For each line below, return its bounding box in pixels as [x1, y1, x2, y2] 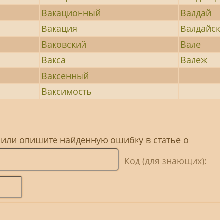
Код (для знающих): [121, 154, 207, 166]
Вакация [41, 22, 78, 34]
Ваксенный [41, 69, 89, 82]
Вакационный [41, 6, 101, 19]
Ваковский [41, 38, 87, 50]
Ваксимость [41, 85, 92, 97]
